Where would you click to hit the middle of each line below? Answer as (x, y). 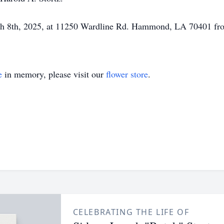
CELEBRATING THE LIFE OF (131, 212)
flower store (127, 74)
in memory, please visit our (54, 74)
